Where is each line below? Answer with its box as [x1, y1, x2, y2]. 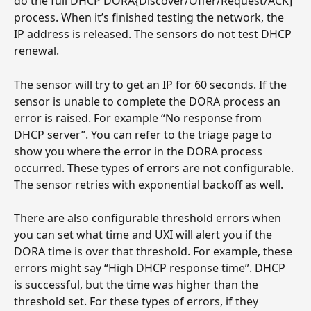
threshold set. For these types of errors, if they [14, 294, 261, 310]
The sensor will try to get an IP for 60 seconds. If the [14, 76, 289, 92]
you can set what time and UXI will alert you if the [14, 227, 275, 243]
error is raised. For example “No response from [14, 110, 264, 126]
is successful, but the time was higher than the [14, 277, 261, 293]
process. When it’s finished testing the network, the [14, 10, 287, 26]
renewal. [14, 43, 59, 59]
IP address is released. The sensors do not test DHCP [14, 26, 294, 42]
